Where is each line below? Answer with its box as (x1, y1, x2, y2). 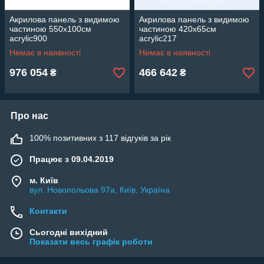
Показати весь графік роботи (29, 237, 153, 246)
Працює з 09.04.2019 (29, 154, 114, 164)
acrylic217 (139, 34, 177, 43)
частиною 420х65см (139, 24, 216, 34)
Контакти (29, 206, 67, 216)
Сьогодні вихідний (29, 227, 108, 237)
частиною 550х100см (9, 24, 91, 34)
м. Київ (29, 176, 58, 185)
